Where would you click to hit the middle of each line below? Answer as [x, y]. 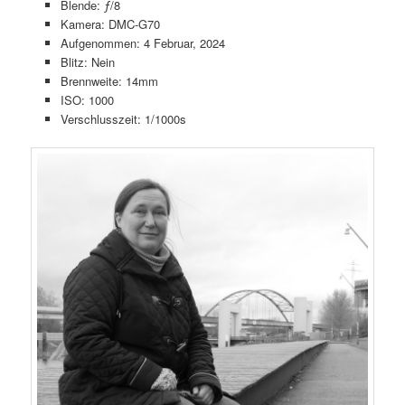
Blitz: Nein [87, 62]
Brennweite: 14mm [109, 81]
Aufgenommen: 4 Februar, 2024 [142, 43]
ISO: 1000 [87, 100]
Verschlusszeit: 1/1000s [123, 119]
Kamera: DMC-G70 [110, 24]
